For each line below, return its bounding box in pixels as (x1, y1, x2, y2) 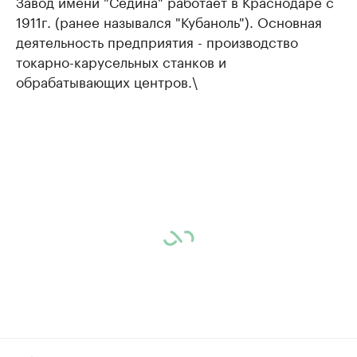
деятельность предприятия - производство (16, 30, 298, 51)
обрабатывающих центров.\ (16, 70, 198, 91)
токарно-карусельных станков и (16, 50, 226, 71)
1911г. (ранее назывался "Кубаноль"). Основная (16, 10, 322, 31)
